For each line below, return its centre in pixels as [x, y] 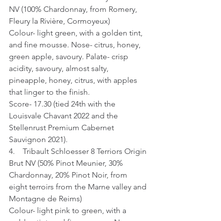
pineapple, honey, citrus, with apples [74, 80]
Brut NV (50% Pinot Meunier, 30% [67, 163]
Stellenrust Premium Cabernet [62, 128]
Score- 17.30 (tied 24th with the [63, 104]
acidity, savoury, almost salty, [60, 68]
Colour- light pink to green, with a [69, 210]
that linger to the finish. [49, 92]
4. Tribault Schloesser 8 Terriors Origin [79, 151]
